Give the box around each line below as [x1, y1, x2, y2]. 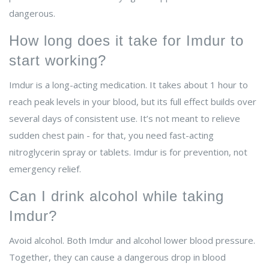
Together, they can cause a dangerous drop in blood [9, 251, 226, 264]
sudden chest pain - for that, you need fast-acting [9, 129, 214, 142]
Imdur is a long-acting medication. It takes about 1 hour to [9, 79, 248, 91]
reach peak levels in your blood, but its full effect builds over [9, 95, 256, 108]
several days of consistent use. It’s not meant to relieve [9, 112, 240, 125]
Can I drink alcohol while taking [9, 188, 224, 205]
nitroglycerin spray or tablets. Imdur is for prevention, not [9, 146, 247, 159]
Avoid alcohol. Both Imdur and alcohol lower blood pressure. [9, 234, 255, 247]
